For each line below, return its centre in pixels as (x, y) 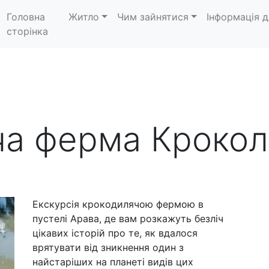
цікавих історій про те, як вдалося (115, 233)
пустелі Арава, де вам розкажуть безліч (128, 219)
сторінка (27, 31)
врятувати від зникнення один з (108, 247)
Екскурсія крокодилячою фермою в (118, 204)
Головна (26, 17)
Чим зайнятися (153, 17)
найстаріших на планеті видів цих (113, 262)
